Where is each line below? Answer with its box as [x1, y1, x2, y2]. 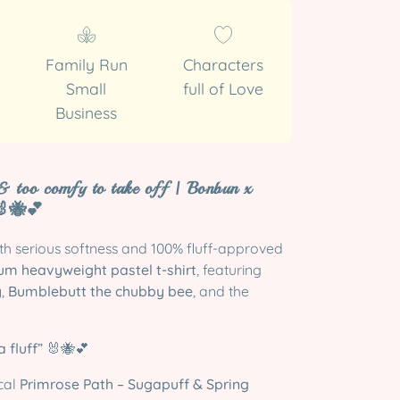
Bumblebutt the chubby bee [8, 282, 193, 301]
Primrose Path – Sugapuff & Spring [20, 375, 249, 394]
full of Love [183, 79, 264, 98]
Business [55, 103, 118, 122]
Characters [183, 54, 264, 74]
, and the [193, 282, 249, 301]
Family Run [45, 54, 128, 74]
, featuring [196, 261, 262, 279]
